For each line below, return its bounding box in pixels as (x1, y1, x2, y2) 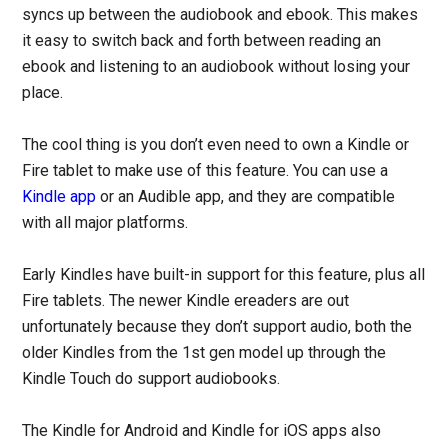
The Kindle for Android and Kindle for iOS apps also (22, 421, 382, 441)
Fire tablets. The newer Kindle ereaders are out (22, 291, 350, 311)
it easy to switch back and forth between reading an (22, 31, 382, 51)
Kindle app (22, 187, 97, 207)
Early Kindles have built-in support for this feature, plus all (22, 265, 426, 285)
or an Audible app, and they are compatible (96, 187, 396, 207)
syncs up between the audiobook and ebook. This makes (22, 5, 419, 25)
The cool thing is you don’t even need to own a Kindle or (22, 135, 410, 155)
